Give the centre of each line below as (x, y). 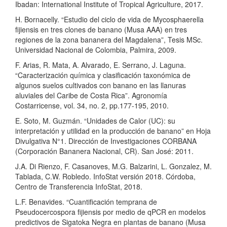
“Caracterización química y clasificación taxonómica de (103, 75)
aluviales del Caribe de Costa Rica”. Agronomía (91, 95)
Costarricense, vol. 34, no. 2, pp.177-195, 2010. (92, 105)
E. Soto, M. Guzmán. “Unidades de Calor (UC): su (95, 121)
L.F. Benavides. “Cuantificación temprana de (86, 202)
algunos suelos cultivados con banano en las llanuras (101, 85)
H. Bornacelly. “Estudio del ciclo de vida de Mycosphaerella (109, 19)
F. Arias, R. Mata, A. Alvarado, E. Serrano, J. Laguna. (101, 65)
